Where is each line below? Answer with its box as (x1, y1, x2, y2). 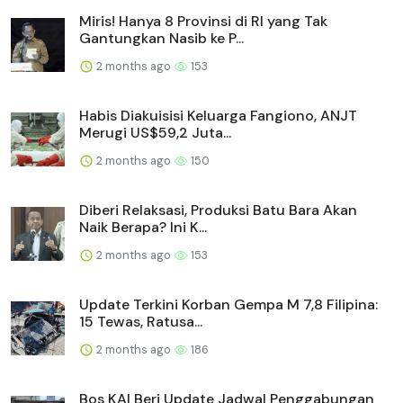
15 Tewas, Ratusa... (79, 311, 202, 331)
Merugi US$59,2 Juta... (79, 122, 231, 142)
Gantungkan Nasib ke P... (79, 28, 244, 48)
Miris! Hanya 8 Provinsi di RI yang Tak (79, 11, 327, 31)
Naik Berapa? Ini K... (79, 217, 207, 237)
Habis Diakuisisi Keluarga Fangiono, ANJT (79, 105, 357, 125)
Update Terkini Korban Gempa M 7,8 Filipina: (79, 294, 378, 314)
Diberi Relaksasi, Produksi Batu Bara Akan (79, 200, 357, 219)
